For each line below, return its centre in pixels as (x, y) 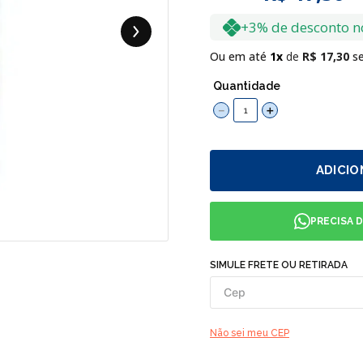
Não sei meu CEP (250, 333)
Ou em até (240, 56)
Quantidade (247, 86)
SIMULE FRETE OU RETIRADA (279, 265)
